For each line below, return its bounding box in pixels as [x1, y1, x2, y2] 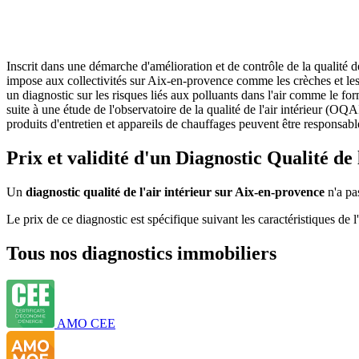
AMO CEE [57, 317, 115, 331]
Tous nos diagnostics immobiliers [6, 242, 276, 264]
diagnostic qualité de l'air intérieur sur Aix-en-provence [26, 184, 325, 199]
